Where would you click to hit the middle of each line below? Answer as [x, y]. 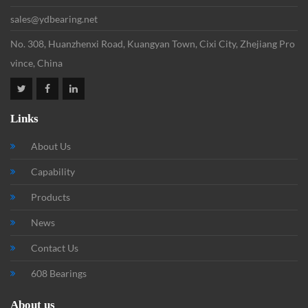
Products [51, 197]
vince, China [36, 63]
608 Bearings [59, 273]
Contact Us [55, 247]
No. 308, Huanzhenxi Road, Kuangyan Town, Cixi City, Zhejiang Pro [153, 43]
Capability [53, 171]
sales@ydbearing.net [54, 19]
